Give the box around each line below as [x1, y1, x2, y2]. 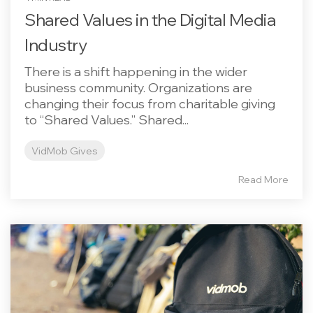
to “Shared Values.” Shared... [24, 111, 189, 128]
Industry [24, 34, 87, 55]
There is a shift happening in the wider [24, 63, 247, 80]
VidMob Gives [31, 143, 98, 157]
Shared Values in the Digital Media [24, 8, 275, 30]
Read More [238, 173, 289, 186]
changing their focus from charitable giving [24, 95, 275, 112]
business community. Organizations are [24, 79, 252, 96]
